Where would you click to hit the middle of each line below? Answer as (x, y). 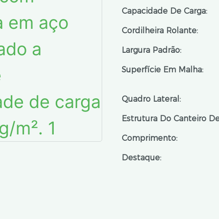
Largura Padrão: (152, 50)
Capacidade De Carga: (164, 11)
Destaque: (142, 158)
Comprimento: (150, 138)
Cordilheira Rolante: (160, 31)
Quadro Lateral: (151, 99)
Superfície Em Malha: (163, 70)
